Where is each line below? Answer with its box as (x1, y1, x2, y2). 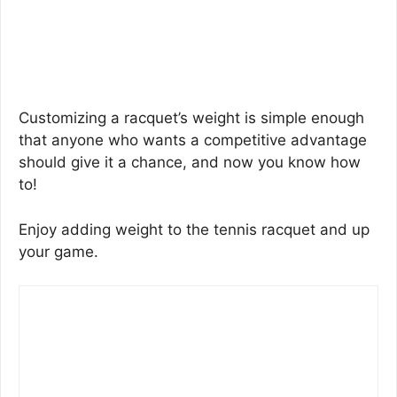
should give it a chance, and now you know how (19, 153, 361, 172)
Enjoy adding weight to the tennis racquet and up (19, 220, 370, 238)
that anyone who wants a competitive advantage (19, 131, 367, 150)
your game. (19, 242, 98, 261)
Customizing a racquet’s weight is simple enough (19, 109, 364, 128)
